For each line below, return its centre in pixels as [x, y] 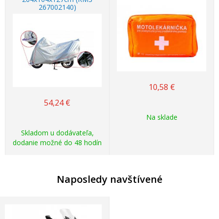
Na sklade [162, 117]
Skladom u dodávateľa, [57, 133]
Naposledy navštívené [109, 179]
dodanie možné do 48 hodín [57, 143]
